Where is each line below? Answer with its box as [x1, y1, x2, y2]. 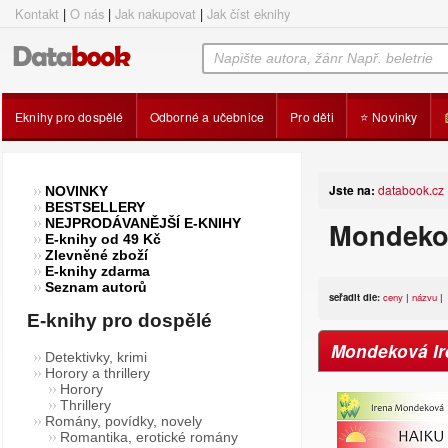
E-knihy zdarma [45, 263, 150, 279]
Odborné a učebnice [149, 108, 265, 125]
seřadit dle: [329, 289, 383, 304]
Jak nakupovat [115, 4, 196, 23]
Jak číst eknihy [207, 4, 290, 23]
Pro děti [290, 108, 334, 125]
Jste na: [329, 181, 378, 199]
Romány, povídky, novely [45, 413, 202, 429]
